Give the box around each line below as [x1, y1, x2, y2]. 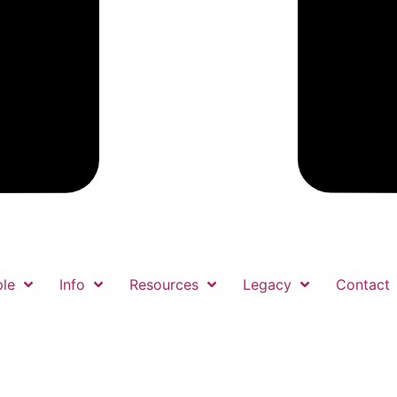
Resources [129, 275, 198, 293]
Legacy [243, 275, 292, 293]
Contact [336, 275, 390, 293]
